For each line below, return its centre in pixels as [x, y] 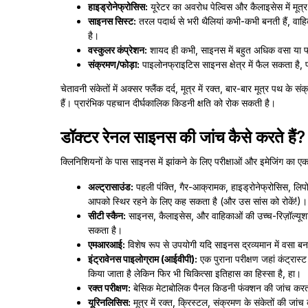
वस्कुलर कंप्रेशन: [118, 50]
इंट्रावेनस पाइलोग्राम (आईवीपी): [143, 259]
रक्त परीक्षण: [109, 288]
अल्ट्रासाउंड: [111, 187]
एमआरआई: [107, 244]
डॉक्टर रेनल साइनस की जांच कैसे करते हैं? [183, 137]
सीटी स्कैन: [107, 216]
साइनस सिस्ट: [112, 21]
